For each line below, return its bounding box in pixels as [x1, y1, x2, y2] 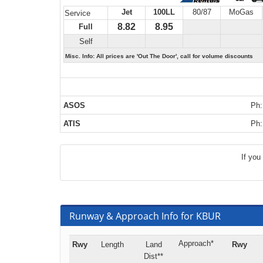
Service [65, 9, 90, 18]
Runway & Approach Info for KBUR [69, 210, 221, 222]
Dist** [144, 252, 163, 261]
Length [100, 240, 124, 249]
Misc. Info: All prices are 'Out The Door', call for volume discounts [65, 53, 253, 59]
